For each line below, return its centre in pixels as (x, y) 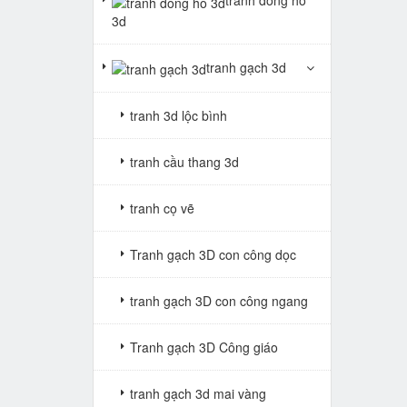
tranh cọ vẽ (162, 208)
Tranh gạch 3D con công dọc (213, 254)
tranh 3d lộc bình (179, 115)
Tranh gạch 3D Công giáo (204, 347)
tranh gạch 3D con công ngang (219, 300)
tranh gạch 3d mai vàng (198, 393)
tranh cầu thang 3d (184, 161)
